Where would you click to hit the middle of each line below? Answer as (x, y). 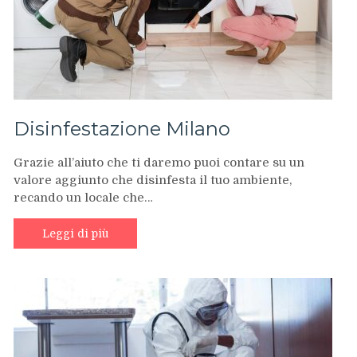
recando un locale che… (83, 197)
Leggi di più (75, 233)
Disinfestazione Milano (122, 128)
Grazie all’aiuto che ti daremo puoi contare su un (159, 162)
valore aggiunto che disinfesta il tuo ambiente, (153, 180)
